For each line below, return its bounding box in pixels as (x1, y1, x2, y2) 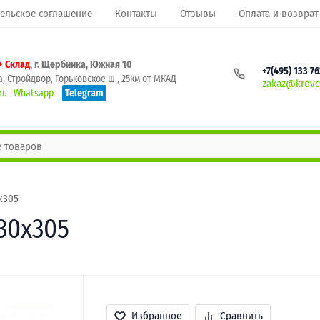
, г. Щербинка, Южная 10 (30, 58, 132, 71)
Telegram (65, 86, 104, 99)
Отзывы (180, 7, 216, 20)
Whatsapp (14, 86, 54, 99)
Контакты (115, 7, 157, 20)
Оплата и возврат (239, 7, 319, 20)
